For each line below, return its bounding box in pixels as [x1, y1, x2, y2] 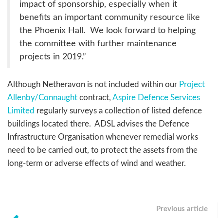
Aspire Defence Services [112, 93, 200, 102]
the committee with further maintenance [19, 39, 177, 48]
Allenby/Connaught [7, 93, 77, 102]
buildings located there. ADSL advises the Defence [7, 119, 189, 128]
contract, [77, 93, 112, 102]
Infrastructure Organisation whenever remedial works [7, 132, 198, 141]
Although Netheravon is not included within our [7, 80, 179, 89]
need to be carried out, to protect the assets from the [7, 145, 198, 154]
